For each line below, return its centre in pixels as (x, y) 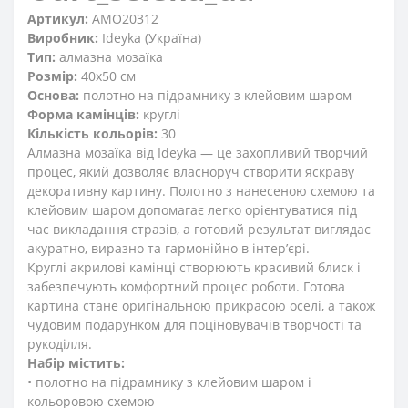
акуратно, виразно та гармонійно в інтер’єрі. (168, 249)
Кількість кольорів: (92, 134)
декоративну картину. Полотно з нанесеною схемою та (201, 191)
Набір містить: (76, 363)
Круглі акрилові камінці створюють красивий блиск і (194, 268)
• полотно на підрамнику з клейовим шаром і (169, 382)
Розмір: (52, 76)
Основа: (53, 96)
